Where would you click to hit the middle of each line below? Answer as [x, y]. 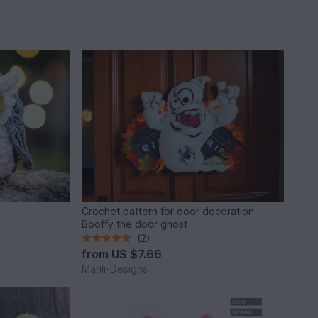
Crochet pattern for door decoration [168, 211]
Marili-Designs [115, 268]
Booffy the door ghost [135, 224]
